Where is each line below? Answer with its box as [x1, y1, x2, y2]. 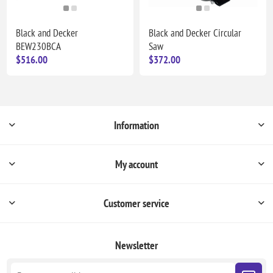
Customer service [104, 196, 169, 210]
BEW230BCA [16, 39, 62, 53]
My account [115, 157, 158, 171]
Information [114, 118, 159, 132]
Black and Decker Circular [149, 26, 241, 40]
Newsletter [115, 238, 158, 252]
